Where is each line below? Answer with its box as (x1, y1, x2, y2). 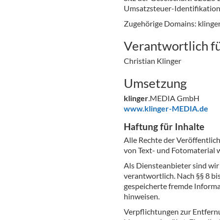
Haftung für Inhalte (124, 121, 204, 132)
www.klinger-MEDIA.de (124, 104, 208, 113)
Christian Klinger (124, 56, 181, 65)
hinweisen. (124, 192, 160, 201)
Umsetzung (124, 76, 187, 90)
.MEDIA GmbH (148, 93, 199, 103)
